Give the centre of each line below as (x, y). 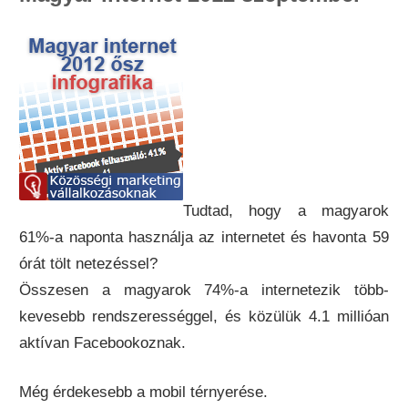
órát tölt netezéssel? (89, 263)
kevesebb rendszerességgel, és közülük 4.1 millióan (204, 316)
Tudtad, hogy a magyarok (286, 210)
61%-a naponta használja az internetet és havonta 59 (204, 237)
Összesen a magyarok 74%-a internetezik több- (204, 290)
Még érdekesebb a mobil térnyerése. (144, 393)
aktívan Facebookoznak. (103, 342)
